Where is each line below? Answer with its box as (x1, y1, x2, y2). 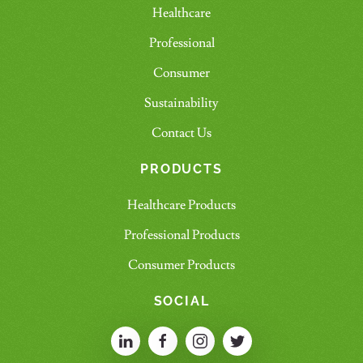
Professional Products (123, 226, 240, 243)
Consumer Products (128, 256, 235, 273)
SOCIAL (153, 293, 210, 309)
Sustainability (144, 94, 219, 111)
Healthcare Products (127, 196, 236, 213)
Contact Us (152, 124, 211, 141)
